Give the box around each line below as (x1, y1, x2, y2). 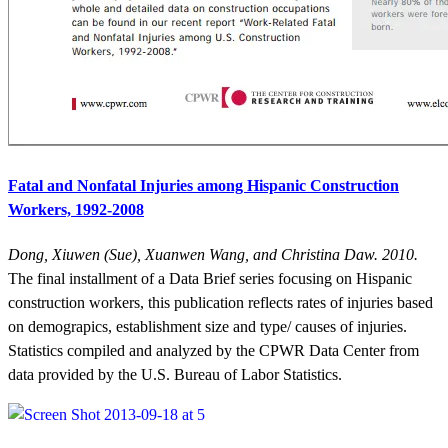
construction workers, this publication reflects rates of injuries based (8, 294, 433, 312)
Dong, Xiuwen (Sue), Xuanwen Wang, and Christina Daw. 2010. (8, 246, 418, 264)
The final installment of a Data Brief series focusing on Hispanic (8, 270, 412, 288)
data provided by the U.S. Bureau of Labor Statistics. (8, 366, 342, 384)
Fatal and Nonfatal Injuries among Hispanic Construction (8, 177, 399, 195)
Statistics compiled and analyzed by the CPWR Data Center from (8, 342, 419, 360)
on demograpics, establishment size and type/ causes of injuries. (8, 318, 407, 336)
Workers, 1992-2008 (8, 201, 144, 219)
